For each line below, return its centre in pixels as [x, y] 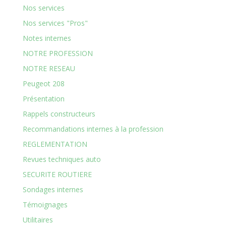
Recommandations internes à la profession [93, 129]
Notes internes [47, 38]
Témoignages [45, 205]
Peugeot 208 [43, 83]
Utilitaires [38, 220]
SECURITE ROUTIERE [57, 174]
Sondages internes [53, 189]
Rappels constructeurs [59, 114]
